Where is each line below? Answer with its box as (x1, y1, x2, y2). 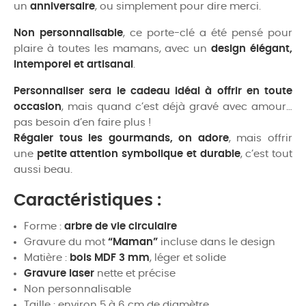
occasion (14, 101, 61, 112)
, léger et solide (150, 252, 226, 263)
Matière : (24, 252, 70, 263)
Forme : (24, 221, 64, 232)
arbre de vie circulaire (64, 221, 177, 232)
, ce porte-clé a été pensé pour (123, 27, 292, 38)
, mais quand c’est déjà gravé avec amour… (61, 101, 292, 112)
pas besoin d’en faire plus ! (14, 117, 151, 128)
